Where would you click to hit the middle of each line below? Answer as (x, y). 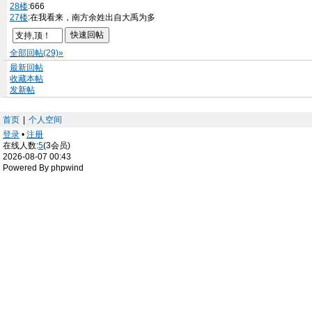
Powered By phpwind (43, 168)
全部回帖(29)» (37, 53)
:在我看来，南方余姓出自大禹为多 (92, 17)
